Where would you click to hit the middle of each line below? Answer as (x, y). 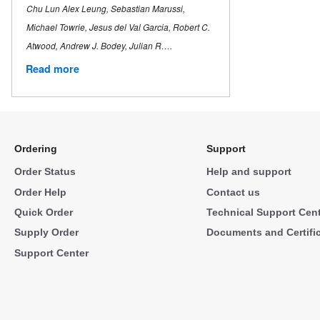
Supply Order (46, 232)
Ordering (36, 149)
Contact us (233, 192)
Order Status (45, 172)
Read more (52, 69)
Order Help (40, 192)
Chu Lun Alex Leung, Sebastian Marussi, (106, 9)
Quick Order (44, 212)
